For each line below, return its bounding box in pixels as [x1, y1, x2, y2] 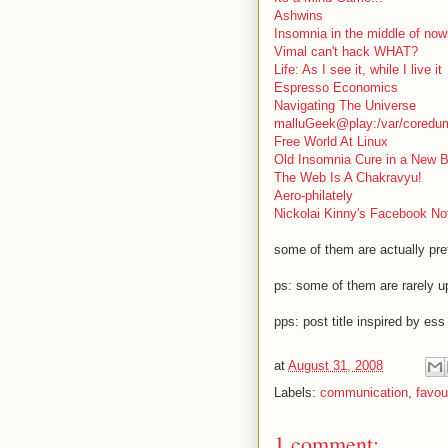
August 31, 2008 [288, 358, 383, 374]
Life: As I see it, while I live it [274, 62, 442, 77]
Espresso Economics [274, 80, 398, 95]
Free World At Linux [274, 134, 388, 149]
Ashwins [274, 8, 323, 23]
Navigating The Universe [274, 98, 416, 113]
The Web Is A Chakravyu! [274, 170, 422, 185]
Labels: [274, 385, 320, 400]
